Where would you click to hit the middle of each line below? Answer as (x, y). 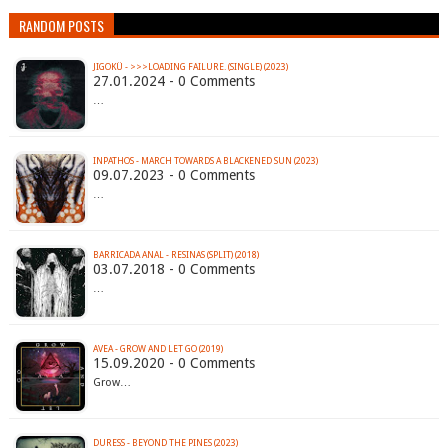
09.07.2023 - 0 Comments (173, 175)
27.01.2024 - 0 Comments (173, 81)
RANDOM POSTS (61, 26)
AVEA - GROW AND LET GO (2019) (157, 349)
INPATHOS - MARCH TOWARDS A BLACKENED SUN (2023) (205, 161)
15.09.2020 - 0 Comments (173, 363)
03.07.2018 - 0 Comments (173, 269)
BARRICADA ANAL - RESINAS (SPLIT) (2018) (175, 255)
